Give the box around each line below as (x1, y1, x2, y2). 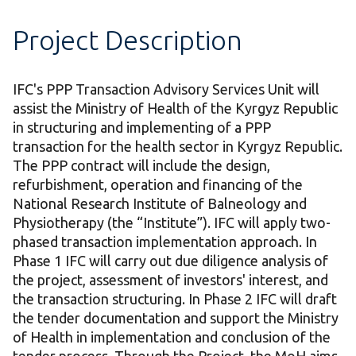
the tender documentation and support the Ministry (13, 310, 339, 327)
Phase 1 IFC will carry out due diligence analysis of (13, 253, 328, 269)
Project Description (13, 25, 242, 56)
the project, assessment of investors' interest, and (13, 272, 328, 288)
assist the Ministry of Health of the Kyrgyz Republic (13, 100, 338, 117)
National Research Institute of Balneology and (13, 195, 307, 212)
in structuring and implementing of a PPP (13, 119, 271, 136)
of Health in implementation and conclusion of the (13, 329, 331, 346)
